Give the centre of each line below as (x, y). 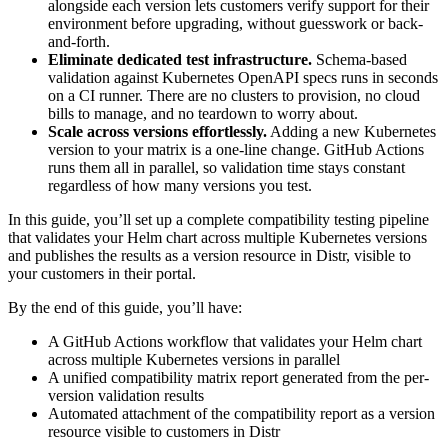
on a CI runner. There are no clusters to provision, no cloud (234, 95)
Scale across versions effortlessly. (157, 131)
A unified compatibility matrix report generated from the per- (238, 377)
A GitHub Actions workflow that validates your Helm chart (235, 341)
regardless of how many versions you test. (180, 185)
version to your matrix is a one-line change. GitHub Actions (236, 149)
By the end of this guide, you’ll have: (125, 307)
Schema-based (359, 59)
